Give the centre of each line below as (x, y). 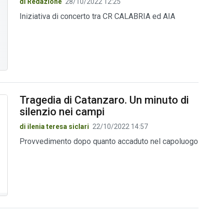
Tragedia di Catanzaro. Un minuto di (104, 100)
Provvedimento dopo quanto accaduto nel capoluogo (109, 142)
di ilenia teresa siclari (54, 127)
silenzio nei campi (62, 112)
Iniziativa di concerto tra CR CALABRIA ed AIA (97, 16)
